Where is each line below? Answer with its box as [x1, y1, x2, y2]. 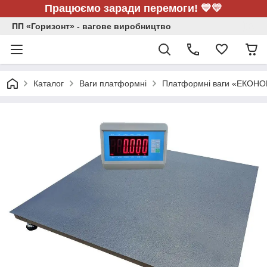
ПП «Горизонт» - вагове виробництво [12, 21, 171, 31]
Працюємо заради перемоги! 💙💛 [45, 2, 222, 14]
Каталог [33, 79, 64, 88]
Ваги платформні [79, 79, 147, 88]
